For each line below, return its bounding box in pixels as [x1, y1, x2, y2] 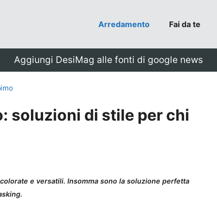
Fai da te [169, 19, 201, 29]
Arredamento [98, 19, 150, 29]
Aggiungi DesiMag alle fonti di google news [14, 54, 203, 65]
